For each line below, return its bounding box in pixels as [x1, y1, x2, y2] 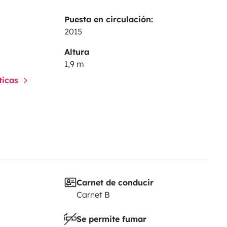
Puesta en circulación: [64, 14, 153, 24]
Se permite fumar [76, 213, 146, 224]
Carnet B [76, 189, 110, 200]
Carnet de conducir [76, 177, 154, 187]
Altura [64, 46, 89, 57]
